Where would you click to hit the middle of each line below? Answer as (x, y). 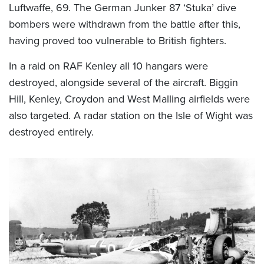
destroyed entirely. (51, 132)
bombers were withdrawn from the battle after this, (125, 24)
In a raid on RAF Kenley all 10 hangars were (108, 66)
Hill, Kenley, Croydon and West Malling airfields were (129, 99)
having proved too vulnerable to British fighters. (118, 41)
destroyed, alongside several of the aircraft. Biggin (123, 83)
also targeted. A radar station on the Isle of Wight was (131, 116)
